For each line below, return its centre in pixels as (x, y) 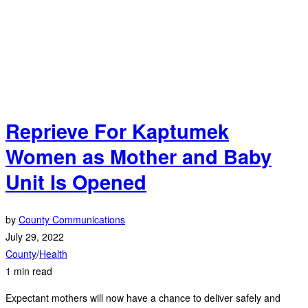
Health (53, 254)
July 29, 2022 (35, 237)
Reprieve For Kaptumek (117, 131)
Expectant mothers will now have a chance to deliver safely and (143, 298)
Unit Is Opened (76, 182)
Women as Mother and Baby (139, 157)
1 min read (29, 271)
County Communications (72, 220)
